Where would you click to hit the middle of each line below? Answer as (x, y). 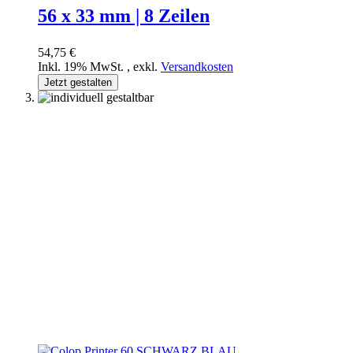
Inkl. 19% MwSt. (82, 66)
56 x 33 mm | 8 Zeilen (124, 15)
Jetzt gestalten (78, 82)
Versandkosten (197, 66)
